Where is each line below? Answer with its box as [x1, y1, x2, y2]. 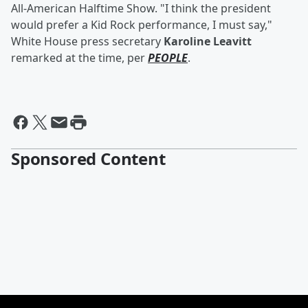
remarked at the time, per [11, 50, 148, 66]
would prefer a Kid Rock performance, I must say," [11, 17, 272, 33]
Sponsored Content [11, 147, 166, 170]
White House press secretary [11, 34, 164, 49]
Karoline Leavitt [164, 34, 252, 49]
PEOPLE [148, 50, 188, 66]
